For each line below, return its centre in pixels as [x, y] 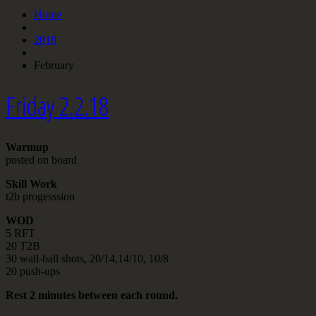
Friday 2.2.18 [57, 106]
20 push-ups [33, 271]
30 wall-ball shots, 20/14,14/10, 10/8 [87, 258]
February [54, 65]
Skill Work [31, 183]
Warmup [27, 147]
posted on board [41, 159]
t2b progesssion [40, 196]
